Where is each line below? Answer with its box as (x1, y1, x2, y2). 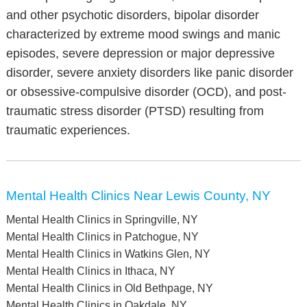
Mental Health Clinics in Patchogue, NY (5, 231, 199, 243)
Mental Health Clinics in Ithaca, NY (5, 265, 175, 277)
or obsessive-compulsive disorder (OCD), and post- (5, 85, 286, 99)
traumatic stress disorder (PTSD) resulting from (5, 104, 264, 118)
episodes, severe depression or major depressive (5, 47, 275, 60)
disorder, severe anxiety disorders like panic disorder (5, 66, 293, 79)
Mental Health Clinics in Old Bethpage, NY (5, 282, 213, 294)
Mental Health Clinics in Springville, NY (5, 214, 198, 225)
